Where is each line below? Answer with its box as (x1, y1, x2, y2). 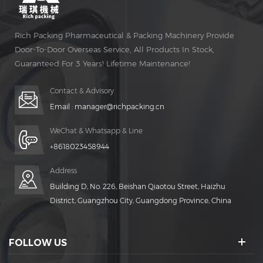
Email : (50, 102, 75, 112)
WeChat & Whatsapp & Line (50, 126, 143, 136)
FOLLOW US (9, 237, 67, 249)
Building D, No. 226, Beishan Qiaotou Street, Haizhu (50, 182, 225, 191)
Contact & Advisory (50, 86, 114, 96)
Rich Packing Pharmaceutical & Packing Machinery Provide (15, 31, 234, 41)
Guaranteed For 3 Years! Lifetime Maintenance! (15, 59, 190, 69)
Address (50, 166, 77, 176)
